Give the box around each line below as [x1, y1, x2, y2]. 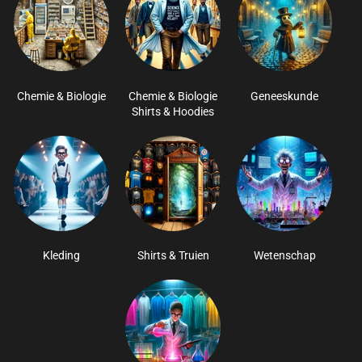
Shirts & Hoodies [132, 104, 214, 118]
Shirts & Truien [137, 248, 209, 262]
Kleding [43, 248, 80, 262]
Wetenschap [253, 248, 316, 262]
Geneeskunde [250, 89, 318, 103]
